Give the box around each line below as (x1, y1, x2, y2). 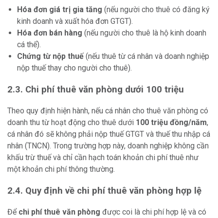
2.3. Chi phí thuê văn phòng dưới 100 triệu (7, 84, 184, 95)
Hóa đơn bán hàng (17, 28, 82, 38)
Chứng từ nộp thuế (17, 52, 84, 61)
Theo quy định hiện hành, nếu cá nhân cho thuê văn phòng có (7, 106, 208, 116)
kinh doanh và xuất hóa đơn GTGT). (17, 17, 133, 26)
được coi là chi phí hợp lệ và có (100, 207, 206, 217)
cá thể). (17, 40, 41, 50)
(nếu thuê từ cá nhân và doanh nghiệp (84, 52, 209, 61)
